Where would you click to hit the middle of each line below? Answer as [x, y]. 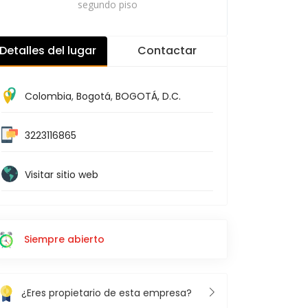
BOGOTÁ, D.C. [148, 96]
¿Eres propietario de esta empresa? [107, 293]
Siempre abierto [64, 239]
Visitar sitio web [62, 175]
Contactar [167, 51]
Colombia [48, 96]
